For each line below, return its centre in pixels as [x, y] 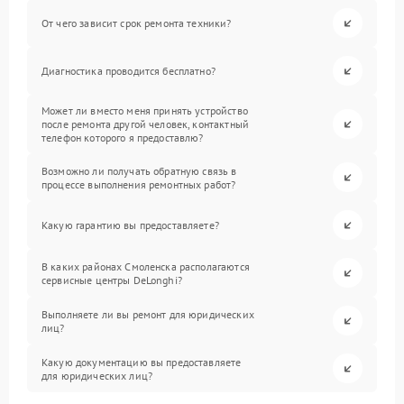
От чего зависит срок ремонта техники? [137, 23]
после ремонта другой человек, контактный [145, 124]
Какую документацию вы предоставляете [142, 362]
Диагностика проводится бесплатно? [129, 71]
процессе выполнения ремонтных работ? [139, 184]
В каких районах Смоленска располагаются [146, 266]
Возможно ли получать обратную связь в [139, 170]
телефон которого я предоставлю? [123, 138]
